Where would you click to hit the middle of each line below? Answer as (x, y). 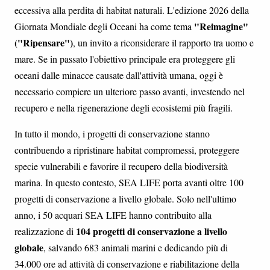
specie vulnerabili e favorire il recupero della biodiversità (121, 166)
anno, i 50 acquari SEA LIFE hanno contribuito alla (113, 215)
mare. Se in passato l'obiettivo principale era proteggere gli (125, 58)
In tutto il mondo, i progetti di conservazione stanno (112, 133)
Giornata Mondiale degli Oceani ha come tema (104, 26)
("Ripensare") (44, 42)
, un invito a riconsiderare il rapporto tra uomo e (163, 42)
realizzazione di (45, 231)
